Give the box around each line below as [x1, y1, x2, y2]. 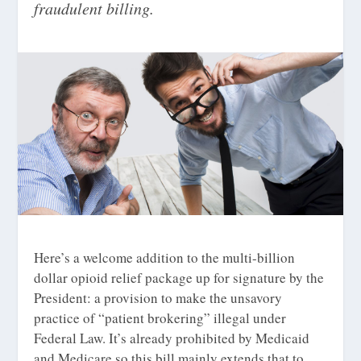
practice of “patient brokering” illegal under [34, 308, 287, 327]
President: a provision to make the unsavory [34, 288, 283, 307]
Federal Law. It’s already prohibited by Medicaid [34, 328, 310, 347]
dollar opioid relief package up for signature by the [34, 268, 325, 287]
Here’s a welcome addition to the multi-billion [34, 247, 296, 267]
